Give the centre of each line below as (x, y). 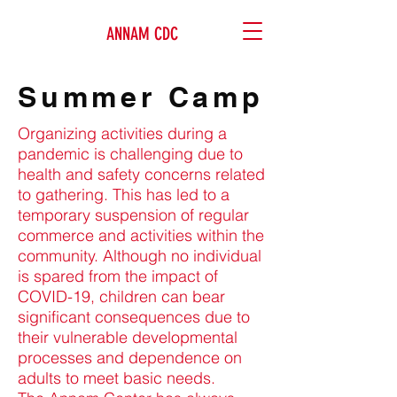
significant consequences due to (134, 317)
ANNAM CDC (142, 34)
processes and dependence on (130, 358)
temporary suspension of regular (133, 215)
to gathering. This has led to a (124, 195)
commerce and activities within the (141, 235)
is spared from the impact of (118, 276)
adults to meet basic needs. (117, 378)
